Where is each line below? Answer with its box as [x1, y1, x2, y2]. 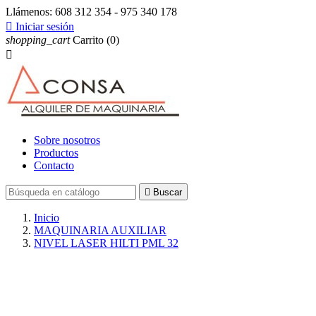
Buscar [153, 187, 182, 197]
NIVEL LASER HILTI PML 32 [34, 237, 178, 249]
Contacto [34, 159, 74, 171]
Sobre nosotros [34, 134, 100, 146]
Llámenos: [6, 6, 55, 18]
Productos [34, 147, 78, 159]
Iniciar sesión [16, 20, 74, 32]
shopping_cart [6, 34, 70, 46]
